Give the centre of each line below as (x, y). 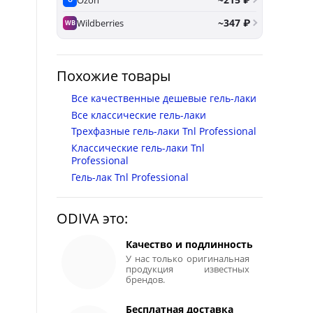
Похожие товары (114, 76)
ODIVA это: (92, 219)
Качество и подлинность (190, 245)
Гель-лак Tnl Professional (130, 177)
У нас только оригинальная (188, 259)
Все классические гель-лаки (139, 115)
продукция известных (188, 270)
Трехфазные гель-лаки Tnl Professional (164, 131)
